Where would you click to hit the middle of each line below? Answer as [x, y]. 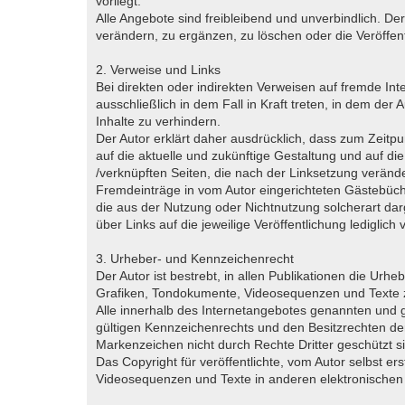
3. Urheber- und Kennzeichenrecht [195, 259]
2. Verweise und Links [158, 70]
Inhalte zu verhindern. [158, 121]
